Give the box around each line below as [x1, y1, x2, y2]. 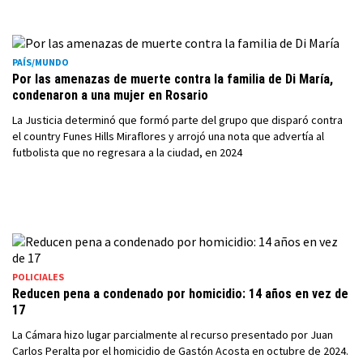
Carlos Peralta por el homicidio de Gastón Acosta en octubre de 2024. [12, 344, 348, 358]
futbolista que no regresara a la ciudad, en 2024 [12, 145, 242, 160]
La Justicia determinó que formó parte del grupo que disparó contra [12, 113, 343, 127]
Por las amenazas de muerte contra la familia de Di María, [12, 71, 333, 87]
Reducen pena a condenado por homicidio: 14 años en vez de [12, 286, 348, 301]
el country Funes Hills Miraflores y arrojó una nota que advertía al [12, 129, 324, 143]
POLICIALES [12, 271, 64, 283]
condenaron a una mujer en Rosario [12, 88, 208, 103]
